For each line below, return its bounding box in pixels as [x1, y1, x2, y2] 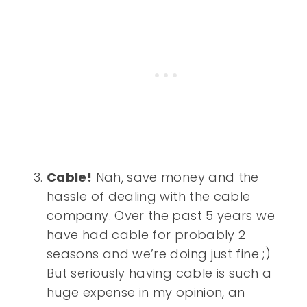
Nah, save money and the [92, 169, 259, 186]
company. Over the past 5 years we [47, 207, 275, 225]
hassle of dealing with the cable [47, 188, 251, 206]
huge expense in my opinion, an [47, 284, 245, 302]
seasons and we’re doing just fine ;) [47, 245, 271, 263]
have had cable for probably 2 [47, 226, 246, 244]
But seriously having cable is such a [47, 265, 271, 282]
